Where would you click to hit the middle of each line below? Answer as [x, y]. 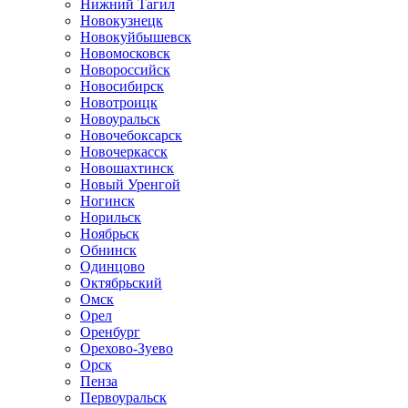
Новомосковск [125, 53]
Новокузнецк [122, 20]
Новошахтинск [127, 168]
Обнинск [108, 250]
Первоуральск [123, 398]
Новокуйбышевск [136, 37]
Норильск [111, 217]
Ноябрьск [110, 234]
